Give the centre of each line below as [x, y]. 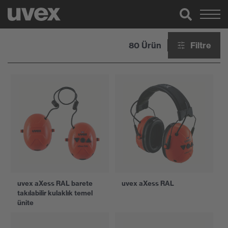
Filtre [201, 45]
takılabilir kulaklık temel [55, 193]
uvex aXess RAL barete [55, 183]
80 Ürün [145, 45]
